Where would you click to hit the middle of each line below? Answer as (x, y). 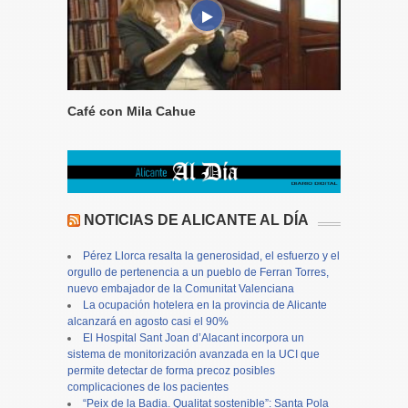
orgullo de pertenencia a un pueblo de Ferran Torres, (198, 272)
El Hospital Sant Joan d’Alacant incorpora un (194, 337)
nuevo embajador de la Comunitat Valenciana (181, 288)
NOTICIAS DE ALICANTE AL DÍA (196, 219)
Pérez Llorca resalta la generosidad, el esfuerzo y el (211, 255)
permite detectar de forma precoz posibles (171, 370)
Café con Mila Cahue (132, 111)
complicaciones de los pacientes (148, 387)
